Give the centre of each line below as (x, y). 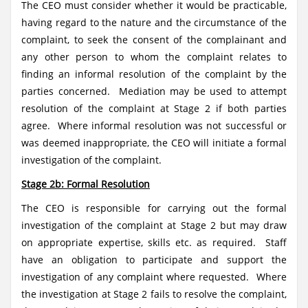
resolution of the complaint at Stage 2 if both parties (154, 108)
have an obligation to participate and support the (154, 260)
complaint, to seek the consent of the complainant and (154, 40)
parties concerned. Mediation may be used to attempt (154, 91)
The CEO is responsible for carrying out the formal (154, 208)
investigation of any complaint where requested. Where (154, 277)
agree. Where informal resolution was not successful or (154, 125)
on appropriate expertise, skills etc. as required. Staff (154, 242)
